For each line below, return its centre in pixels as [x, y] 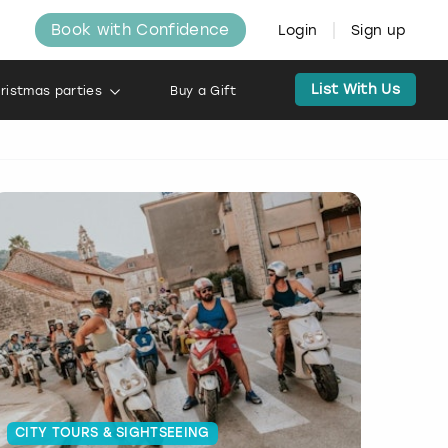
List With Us [355, 89]
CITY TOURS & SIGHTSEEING [112, 433]
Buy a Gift [203, 91]
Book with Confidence [140, 30]
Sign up [379, 30]
